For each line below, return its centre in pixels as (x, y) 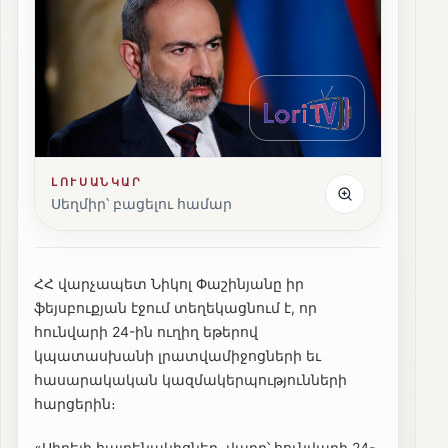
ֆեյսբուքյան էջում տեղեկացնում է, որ (175, 308)
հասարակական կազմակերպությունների (190, 380)
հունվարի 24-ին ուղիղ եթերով (146, 332)
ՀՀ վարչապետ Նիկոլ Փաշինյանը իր (169, 284)
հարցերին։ (75, 404)
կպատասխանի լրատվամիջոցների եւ (177, 356)
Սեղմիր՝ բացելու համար (141, 204)
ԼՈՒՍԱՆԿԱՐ (97, 182)
